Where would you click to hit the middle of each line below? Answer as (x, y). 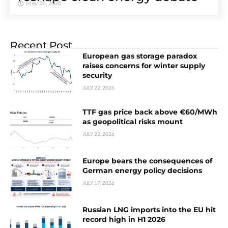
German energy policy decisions (142, 171)
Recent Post (41, 46)
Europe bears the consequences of (148, 161)
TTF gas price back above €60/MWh (150, 112)
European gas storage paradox (140, 56)
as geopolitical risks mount (133, 122)
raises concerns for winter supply (144, 66)
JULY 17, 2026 (99, 183)
